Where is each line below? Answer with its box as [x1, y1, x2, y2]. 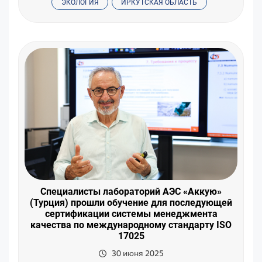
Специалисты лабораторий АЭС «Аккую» [40, 185, 222, 197]
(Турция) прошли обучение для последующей [30, 196, 232, 208]
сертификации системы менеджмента [44, 208, 218, 219]
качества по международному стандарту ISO [30, 219, 232, 230]
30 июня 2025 [111, 247, 164, 258]
